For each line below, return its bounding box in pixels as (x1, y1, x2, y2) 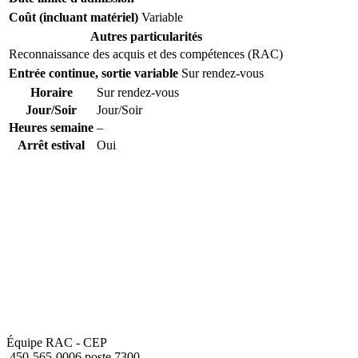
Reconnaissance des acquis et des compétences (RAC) (9, 46, 283, 61)
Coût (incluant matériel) (9, 10, 138, 24)
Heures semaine (9, 120, 93, 134)
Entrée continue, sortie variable (9, 66, 178, 80)
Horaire (30, 85, 73, 99)
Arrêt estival (18, 137, 85, 152)
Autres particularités (89, 29, 202, 43)
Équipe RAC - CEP (6, 335, 107, 349)
